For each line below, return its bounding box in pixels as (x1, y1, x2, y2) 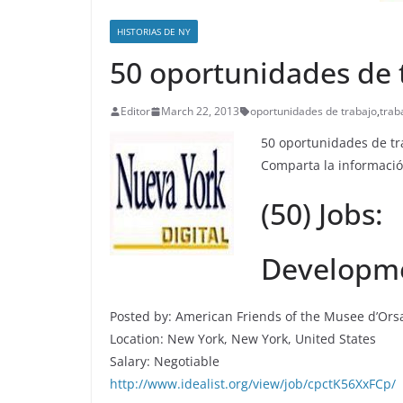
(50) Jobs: (261, 194, 383, 233)
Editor (121, 103, 150, 119)
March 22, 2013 (161, 103, 239, 119)
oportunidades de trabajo (250, 103, 377, 119)
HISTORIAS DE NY (117, 25, 191, 38)
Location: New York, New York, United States (110, 330, 376, 347)
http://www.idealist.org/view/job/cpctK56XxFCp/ (110, 375, 396, 392)
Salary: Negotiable (110, 353, 219, 370)
